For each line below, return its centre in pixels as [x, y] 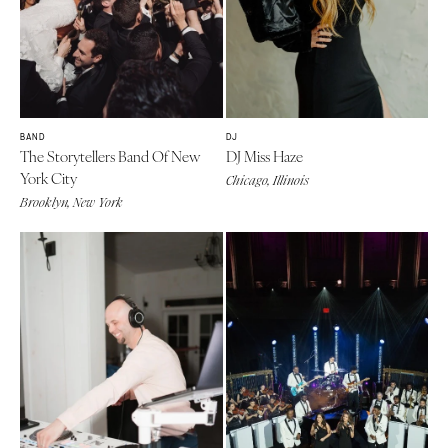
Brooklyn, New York [71, 203]
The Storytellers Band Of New [110, 156]
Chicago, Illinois [267, 181]
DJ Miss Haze [264, 156]
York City [48, 178]
